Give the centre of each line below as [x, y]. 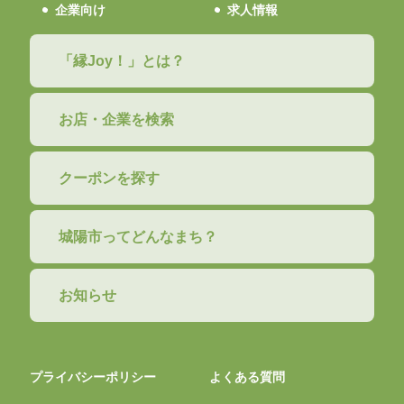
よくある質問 [247, 376]
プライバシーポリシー [93, 376]
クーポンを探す [109, 178]
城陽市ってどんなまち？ [138, 236]
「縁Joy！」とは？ [122, 60]
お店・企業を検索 [116, 119]
